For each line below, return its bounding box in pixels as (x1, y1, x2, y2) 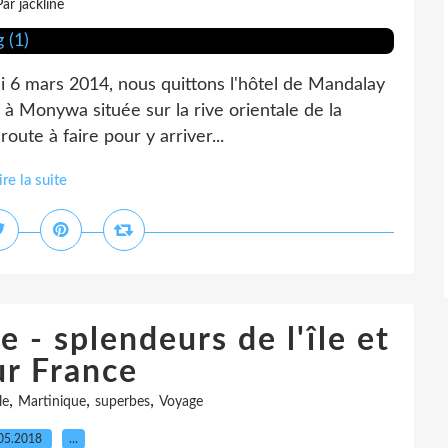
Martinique (17, 395, 86, 409)
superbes (94, 395, 150, 409)
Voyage (158, 395, 203, 409)
